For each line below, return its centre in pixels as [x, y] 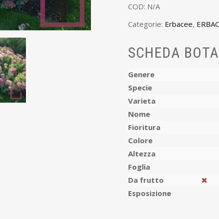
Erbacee [178, 24]
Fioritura [144, 127]
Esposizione [149, 193]
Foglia [139, 167]
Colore [140, 141]
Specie [140, 88]
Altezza [142, 154]
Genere [141, 75]
